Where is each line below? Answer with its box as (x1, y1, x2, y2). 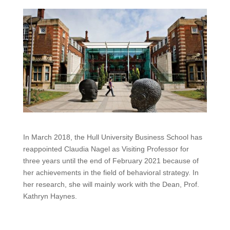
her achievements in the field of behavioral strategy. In (23, 168, 199, 177)
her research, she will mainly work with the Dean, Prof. (23, 180, 199, 188)
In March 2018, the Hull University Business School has (23, 132, 202, 141)
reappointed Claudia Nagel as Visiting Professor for (23, 144, 189, 153)
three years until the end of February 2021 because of (23, 156, 199, 165)
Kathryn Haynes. (23, 191, 77, 200)
